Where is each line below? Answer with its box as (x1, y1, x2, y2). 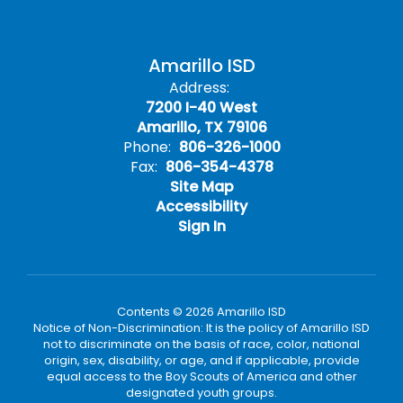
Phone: (122, 137, 171, 157)
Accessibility (156, 196, 247, 217)
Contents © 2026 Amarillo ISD (117, 303, 286, 320)
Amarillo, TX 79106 (136, 117, 267, 138)
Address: (169, 77, 229, 98)
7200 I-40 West (146, 97, 257, 118)
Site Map (169, 176, 234, 197)
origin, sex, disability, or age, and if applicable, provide (43, 352, 360, 369)
